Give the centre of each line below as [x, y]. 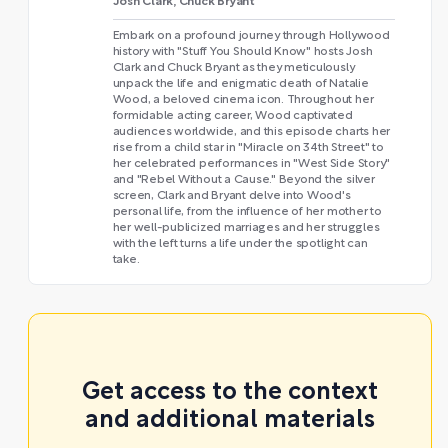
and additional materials [230, 420]
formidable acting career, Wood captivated [232, 115]
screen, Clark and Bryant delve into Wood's [231, 195]
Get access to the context [230, 392]
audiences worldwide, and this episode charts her [251, 131]
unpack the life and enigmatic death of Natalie [240, 83]
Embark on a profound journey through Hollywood [251, 35]
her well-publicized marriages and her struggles [246, 227]
